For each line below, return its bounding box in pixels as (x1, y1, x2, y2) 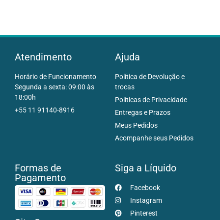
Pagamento (15, 171, 66, 184)
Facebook (130, 183, 160, 192)
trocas (115, 82, 135, 91)
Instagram (130, 196, 162, 204)
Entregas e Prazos (115, 108, 170, 116)
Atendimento (15, 51, 72, 63)
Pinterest (130, 209, 158, 217)
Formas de (15, 162, 61, 174)
